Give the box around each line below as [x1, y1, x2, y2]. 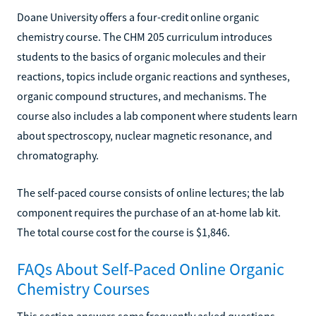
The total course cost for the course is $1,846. [17, 224, 230, 239]
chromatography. [17, 147, 99, 162]
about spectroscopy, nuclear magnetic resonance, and [17, 128, 272, 142]
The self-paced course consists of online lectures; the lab [17, 185, 284, 200]
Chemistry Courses [17, 277, 150, 300]
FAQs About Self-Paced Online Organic [17, 257, 284, 280]
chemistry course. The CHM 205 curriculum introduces [17, 29, 272, 44]
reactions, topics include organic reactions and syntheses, [17, 68, 290, 83]
